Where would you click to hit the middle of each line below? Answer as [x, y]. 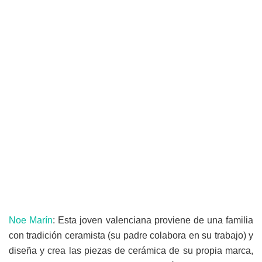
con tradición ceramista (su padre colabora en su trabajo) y [131, 235]
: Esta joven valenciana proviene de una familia [153, 220]
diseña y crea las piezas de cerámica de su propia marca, [131, 250]
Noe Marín [31, 220]
